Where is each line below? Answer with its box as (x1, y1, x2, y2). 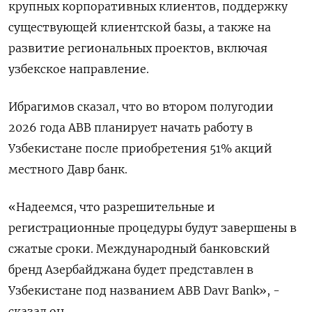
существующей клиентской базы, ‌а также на (8, 20, 271, 35)
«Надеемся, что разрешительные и (8, 200, 215, 214)
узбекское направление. (8, 62, 149, 77)
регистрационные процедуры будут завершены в (8, 221, 297, 235)
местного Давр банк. (8, 162, 127, 177)
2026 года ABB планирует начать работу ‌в (8, 120, 253, 135)
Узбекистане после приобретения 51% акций (8, 141, 272, 156)
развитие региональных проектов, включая (8, 41, 267, 56)
